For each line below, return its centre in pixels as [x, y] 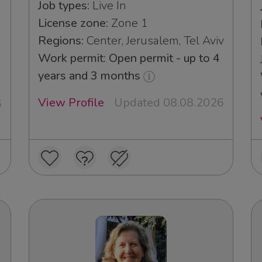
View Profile [71, 103]
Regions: [61, 41]
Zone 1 [128, 23]
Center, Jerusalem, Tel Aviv [154, 41]
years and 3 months [91, 76]
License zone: [73, 23]
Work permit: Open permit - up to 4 [129, 58]
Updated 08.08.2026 [169, 103]
